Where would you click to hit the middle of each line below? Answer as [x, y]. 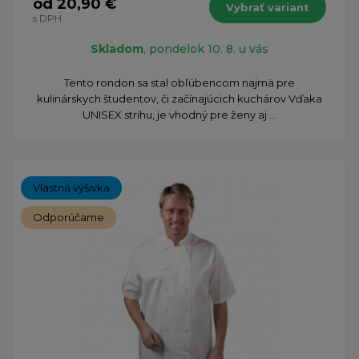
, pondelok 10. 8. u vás [206, 48]
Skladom [117, 48]
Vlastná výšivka [71, 187]
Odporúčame [69, 217]
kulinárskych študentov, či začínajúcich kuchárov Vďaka [179, 98]
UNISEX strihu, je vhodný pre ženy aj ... [179, 114]
